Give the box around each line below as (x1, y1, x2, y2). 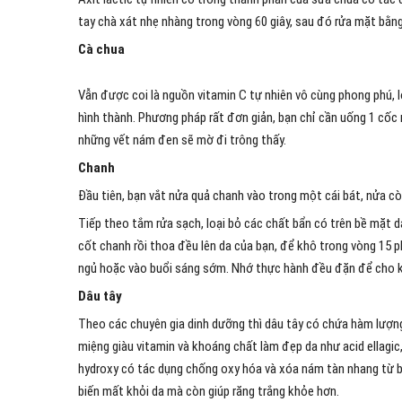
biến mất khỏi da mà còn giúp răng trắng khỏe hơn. (78, 383, 339, 399)
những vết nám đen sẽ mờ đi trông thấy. (78, 132, 286, 148)
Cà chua (78, 41, 127, 57)
